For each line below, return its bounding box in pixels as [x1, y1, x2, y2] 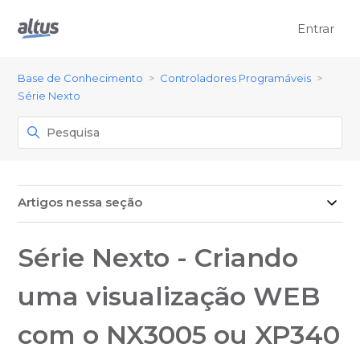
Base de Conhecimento [18, 72, 144, 84]
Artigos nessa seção [18, 194, 143, 210]
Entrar [297, 20, 334, 36]
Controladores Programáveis [160, 72, 312, 84]
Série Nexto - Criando [18, 242, 299, 273]
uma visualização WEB [18, 280, 321, 312]
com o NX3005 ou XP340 [18, 319, 341, 350]
